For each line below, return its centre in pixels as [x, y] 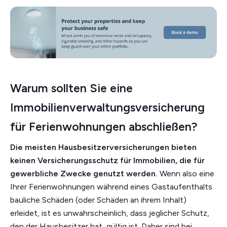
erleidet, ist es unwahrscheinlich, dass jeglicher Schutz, [110, 213]
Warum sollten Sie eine [71, 88]
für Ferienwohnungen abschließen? [104, 126]
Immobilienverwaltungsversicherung [107, 107]
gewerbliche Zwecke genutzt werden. [84, 173]
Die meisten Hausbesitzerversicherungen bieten [103, 147]
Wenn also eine [186, 173]
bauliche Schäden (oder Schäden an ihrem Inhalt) [98, 200]
